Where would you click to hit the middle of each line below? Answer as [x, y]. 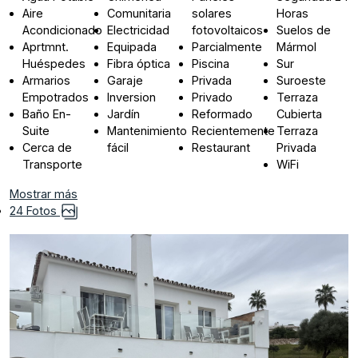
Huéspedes [54, 63]
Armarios [46, 80]
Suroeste [302, 80]
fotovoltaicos [228, 30]
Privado [213, 97]
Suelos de [304, 30]
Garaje [125, 80]
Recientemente [234, 130]
